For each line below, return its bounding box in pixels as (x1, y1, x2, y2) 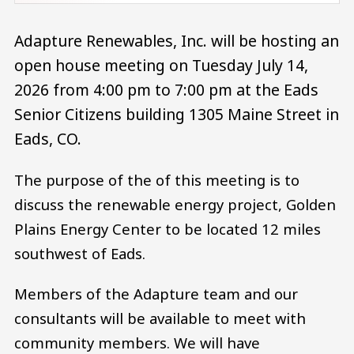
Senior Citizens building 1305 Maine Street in (14, 104, 339, 126)
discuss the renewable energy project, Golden (14, 194, 336, 214)
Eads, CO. (14, 128, 81, 150)
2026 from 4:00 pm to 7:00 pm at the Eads (14, 79, 318, 101)
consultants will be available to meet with (14, 308, 306, 329)
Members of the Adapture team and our (14, 284, 298, 304)
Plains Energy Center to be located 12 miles (14, 218, 321, 239)
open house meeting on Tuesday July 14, (14, 55, 308, 77)
